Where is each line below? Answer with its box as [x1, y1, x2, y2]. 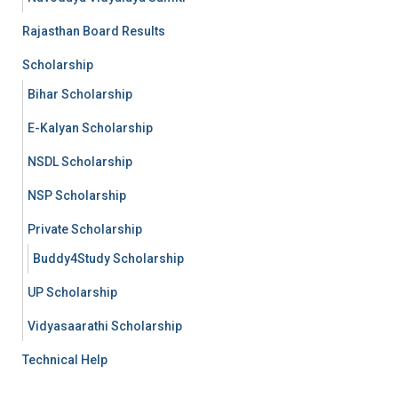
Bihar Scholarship [28, 87, 132, 101]
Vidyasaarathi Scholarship [28, 319, 182, 333]
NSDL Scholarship [28, 155, 132, 169]
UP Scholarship [28, 285, 117, 299]
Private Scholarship [28, 222, 142, 236]
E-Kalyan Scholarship [28, 121, 153, 135]
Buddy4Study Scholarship [33, 251, 184, 266]
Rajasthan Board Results [22, 24, 165, 38]
